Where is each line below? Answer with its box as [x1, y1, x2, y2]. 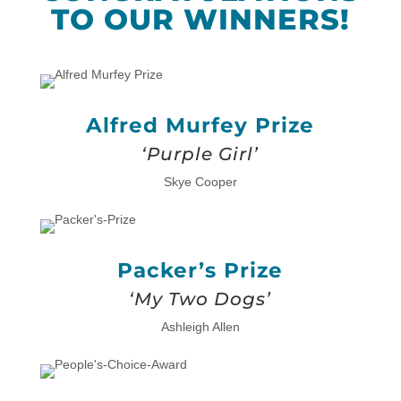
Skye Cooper [163, 174, 237, 189]
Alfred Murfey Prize [86, 112, 315, 138]
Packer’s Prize [117, 257, 284, 283]
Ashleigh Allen [160, 319, 240, 334]
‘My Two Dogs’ [129, 287, 272, 310]
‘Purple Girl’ [141, 142, 260, 165]
